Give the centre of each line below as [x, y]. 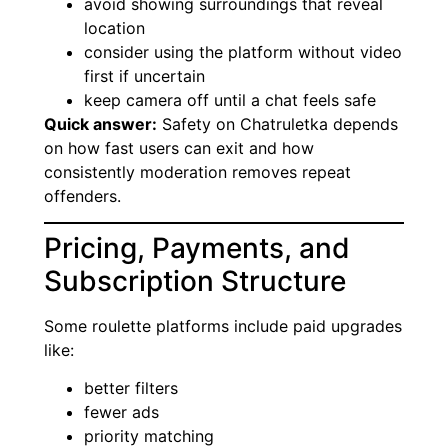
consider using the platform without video [243, 51]
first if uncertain [144, 75]
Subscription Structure [195, 280]
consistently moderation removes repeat [197, 171]
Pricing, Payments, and [197, 247]
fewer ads [121, 412]
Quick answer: [100, 123]
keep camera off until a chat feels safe [230, 99]
